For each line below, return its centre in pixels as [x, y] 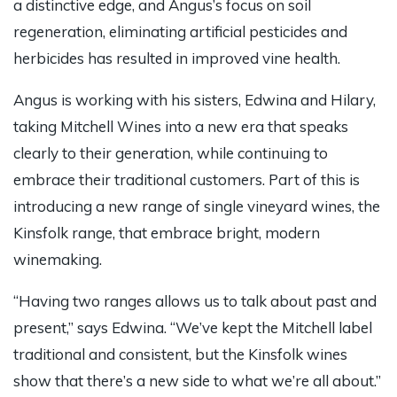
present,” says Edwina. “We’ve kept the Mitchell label [193, 328]
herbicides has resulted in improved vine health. [177, 58]
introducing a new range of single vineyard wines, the [197, 206]
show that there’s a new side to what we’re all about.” [197, 381]
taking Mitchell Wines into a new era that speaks [181, 127]
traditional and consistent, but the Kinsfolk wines [180, 354]
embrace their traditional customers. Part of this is [187, 180]
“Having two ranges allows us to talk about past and [195, 301]
